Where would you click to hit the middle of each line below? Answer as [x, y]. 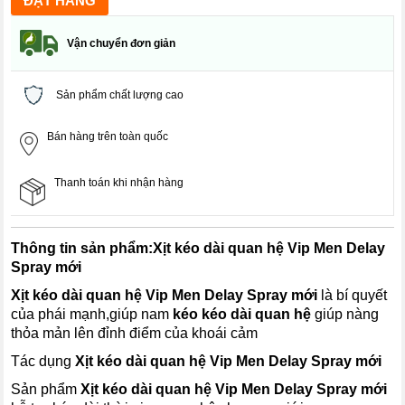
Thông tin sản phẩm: [82, 249]
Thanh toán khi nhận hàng [119, 183]
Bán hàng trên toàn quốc [108, 137]
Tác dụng [43, 362]
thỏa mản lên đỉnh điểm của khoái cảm [135, 334]
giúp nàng [345, 315]
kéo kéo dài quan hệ [242, 315]
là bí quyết [354, 296]
